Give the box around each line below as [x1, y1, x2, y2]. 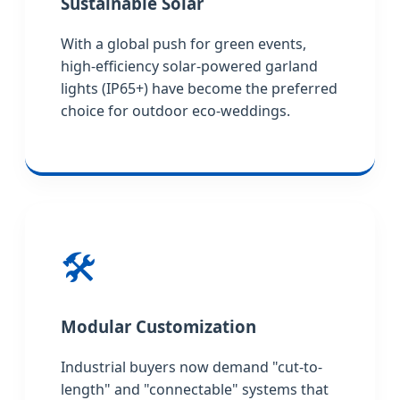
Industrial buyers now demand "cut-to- [61, 356, 322, 377]
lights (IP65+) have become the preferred [61, 79, 337, 99]
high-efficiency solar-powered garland [61, 56, 318, 77]
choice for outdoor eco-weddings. [61, 101, 290, 121]
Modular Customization [61, 315, 256, 338]
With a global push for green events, [61, 34, 306, 54]
